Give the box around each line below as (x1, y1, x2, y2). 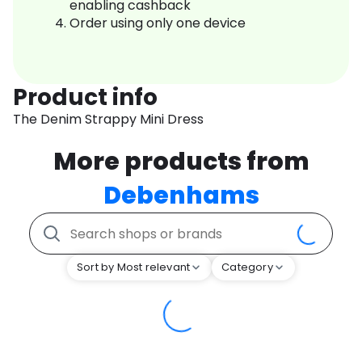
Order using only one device (69, 14, 246, 33)
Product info (13, 82, 158, 114)
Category (221, 259, 273, 276)
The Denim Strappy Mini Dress (13, 110, 204, 129)
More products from (53, 145, 309, 179)
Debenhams (103, 179, 259, 213)
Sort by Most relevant (77, 259, 191, 276)
